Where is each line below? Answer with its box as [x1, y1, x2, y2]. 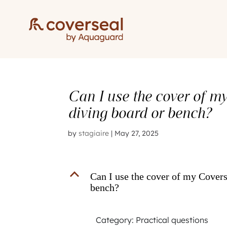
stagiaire [79, 129, 109, 138]
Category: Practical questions [96, 215, 209, 225]
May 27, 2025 [115, 129, 159, 138]
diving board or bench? [68, 103, 212, 122]
